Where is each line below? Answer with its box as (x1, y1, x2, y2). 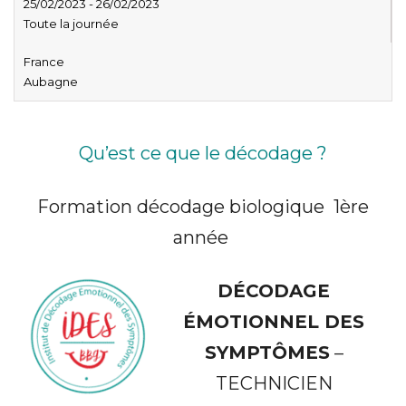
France (24, 53, 64, 69)
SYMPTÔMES (204, 341, 330, 363)
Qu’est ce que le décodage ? (79, 141, 327, 164)
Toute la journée (24, 15, 119, 31)
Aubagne (24, 73, 78, 89)
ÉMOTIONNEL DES (183, 310, 364, 333)
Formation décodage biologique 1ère (37, 195, 369, 217)
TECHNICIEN (215, 372, 333, 394)
